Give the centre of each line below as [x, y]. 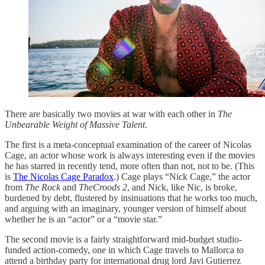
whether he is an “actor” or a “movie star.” [83, 219]
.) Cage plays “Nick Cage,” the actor [182, 177]
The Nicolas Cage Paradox [63, 177]
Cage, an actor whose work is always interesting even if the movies [130, 156]
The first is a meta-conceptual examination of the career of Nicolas [128, 145]
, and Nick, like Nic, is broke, [182, 188]
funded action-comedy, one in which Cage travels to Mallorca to [124, 250]
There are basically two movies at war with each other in [111, 114]
